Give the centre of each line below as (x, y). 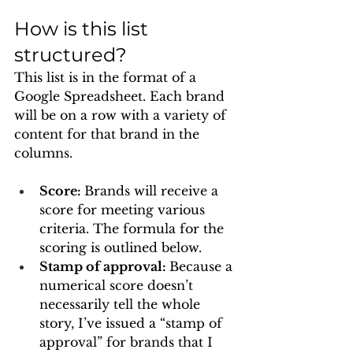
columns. (45, 153)
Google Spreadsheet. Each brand (121, 96)
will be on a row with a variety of (122, 115)
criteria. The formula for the (134, 229)
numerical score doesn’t (118, 285)
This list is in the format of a (107, 77)
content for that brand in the (109, 134)
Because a (203, 266)
